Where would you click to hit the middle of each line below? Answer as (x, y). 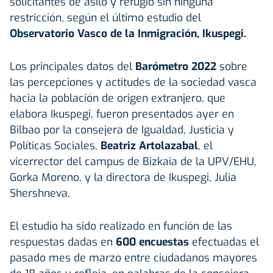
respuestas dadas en (61, 242)
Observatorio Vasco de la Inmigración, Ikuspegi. (128, 33)
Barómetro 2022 (176, 66)
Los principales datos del (73, 66)
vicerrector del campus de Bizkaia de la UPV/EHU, (133, 161)
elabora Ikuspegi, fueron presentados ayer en (122, 114)
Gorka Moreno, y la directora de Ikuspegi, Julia (123, 177)
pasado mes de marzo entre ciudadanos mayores (133, 257)
